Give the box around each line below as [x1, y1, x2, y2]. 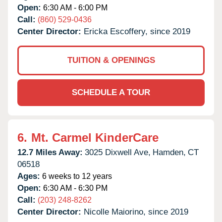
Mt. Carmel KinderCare [31, 130, 159, 144]
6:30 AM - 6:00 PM [41, 3, 108, 12]
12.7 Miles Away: [17, 147, 83, 157]
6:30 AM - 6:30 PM [41, 183, 108, 192]
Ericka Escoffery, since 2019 [84, 26, 190, 36]
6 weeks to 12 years [40, 171, 112, 180]
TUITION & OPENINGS [67, 55, 155, 65]
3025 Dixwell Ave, [85, 147, 151, 157]
